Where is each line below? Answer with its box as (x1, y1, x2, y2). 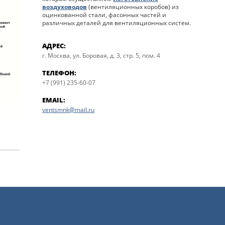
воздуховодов (42, 2, 87, 11)
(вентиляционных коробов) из (87, 2, 179, 11)
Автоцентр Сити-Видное (32, 118, 131, 130)
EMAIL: (42, 95, 65, 105)
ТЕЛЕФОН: (42, 68, 76, 78)
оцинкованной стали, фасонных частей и (42, 10, 166, 19)
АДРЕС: (42, 41, 66, 50)
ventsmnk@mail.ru (42, 105, 94, 115)
